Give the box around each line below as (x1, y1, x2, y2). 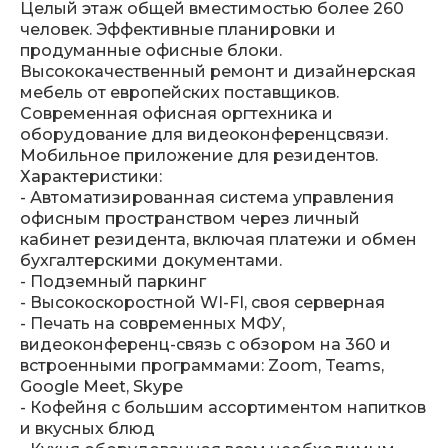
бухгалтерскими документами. (20, 251, 282, 271)
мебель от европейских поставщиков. (20, 83, 339, 103)
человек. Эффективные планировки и (20, 20, 336, 40)
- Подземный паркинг (20, 272, 206, 292)
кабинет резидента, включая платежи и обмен (20, 230, 417, 250)
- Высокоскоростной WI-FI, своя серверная (20, 293, 385, 313)
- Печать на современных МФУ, (20, 314, 285, 334)
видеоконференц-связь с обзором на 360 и (20, 335, 391, 355)
